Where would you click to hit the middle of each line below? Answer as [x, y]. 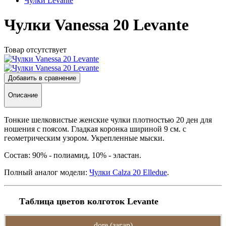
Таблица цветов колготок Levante [89, 201]
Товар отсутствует [35, 49]
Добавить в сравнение [42, 78]
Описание [23, 95]
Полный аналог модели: [47, 172]
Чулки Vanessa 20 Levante [96, 25]
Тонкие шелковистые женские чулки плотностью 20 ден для [108, 120]
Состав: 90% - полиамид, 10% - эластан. [73, 155]
